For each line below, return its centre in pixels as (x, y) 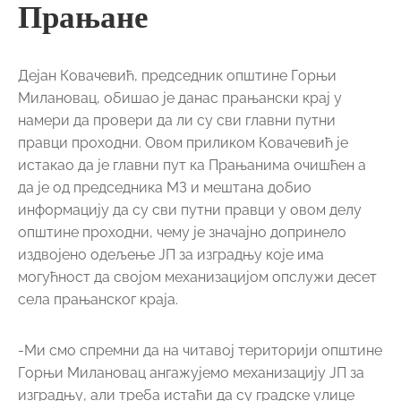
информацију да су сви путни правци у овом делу (190, 210)
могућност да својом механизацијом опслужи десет (197, 277)
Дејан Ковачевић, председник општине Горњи (177, 76)
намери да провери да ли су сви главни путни (177, 120)
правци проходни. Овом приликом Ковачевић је (183, 143)
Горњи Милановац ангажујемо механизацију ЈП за (191, 373)
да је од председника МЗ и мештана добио (165, 188)
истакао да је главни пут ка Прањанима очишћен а (192, 165)
